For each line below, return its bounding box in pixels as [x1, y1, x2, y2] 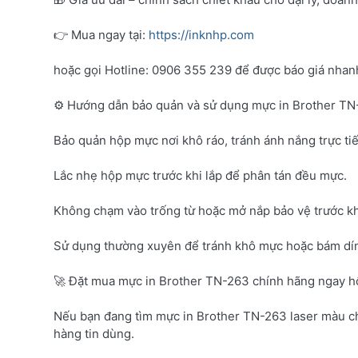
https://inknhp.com [149, 26, 254, 42]
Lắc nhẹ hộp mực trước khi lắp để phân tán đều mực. [54, 167, 347, 183]
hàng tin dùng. [54, 325, 134, 341]
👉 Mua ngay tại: [54, 26, 149, 42]
